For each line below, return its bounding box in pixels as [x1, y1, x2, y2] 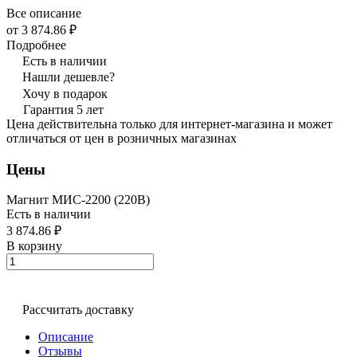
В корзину [6, 239, 62, 253]
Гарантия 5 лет [23, 102, 104, 116]
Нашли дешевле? [22, 69, 115, 84]
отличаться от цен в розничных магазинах [6, 131, 237, 145]
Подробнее [6, 37, 66, 52]
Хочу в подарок [22, 86, 108, 100]
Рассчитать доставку [22, 303, 134, 317]
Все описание [6, 6, 81, 20]
